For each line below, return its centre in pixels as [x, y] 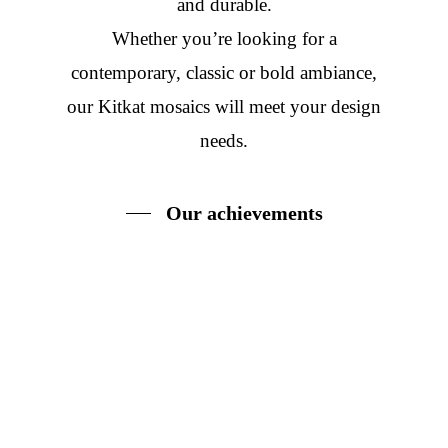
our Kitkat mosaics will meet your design [224, 106]
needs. [224, 140]
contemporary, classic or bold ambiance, [224, 72]
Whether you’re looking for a [224, 38]
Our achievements [244, 212]
